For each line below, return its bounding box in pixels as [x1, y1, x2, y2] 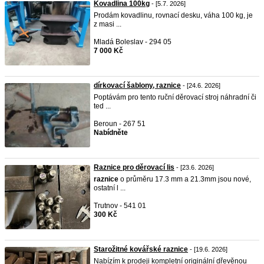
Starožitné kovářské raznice [94, 245, 188, 253]
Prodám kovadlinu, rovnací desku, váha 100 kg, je [94, 11, 253, 19]
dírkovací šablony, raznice [94, 81, 181, 90]
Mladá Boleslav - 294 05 [94, 38, 171, 46]
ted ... [94, 102, 111, 110]
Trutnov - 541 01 [94, 202, 146, 210]
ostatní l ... [94, 184, 126, 192]
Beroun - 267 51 [94, 120, 146, 128]
